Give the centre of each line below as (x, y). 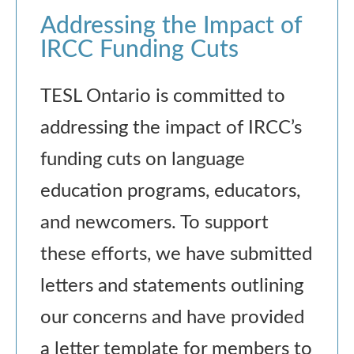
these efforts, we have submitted (176, 254)
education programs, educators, (170, 191)
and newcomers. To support (154, 222)
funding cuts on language (143, 159)
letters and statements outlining (172, 286)
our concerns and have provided (172, 317)
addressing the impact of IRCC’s (171, 128)
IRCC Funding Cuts (139, 49)
